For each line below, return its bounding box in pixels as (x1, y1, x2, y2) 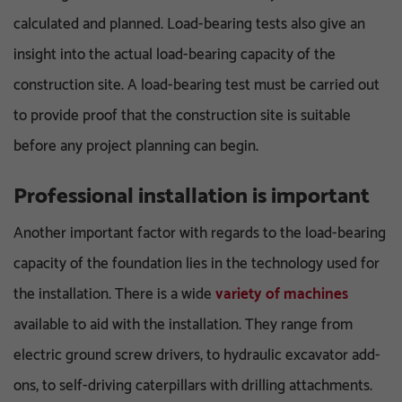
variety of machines (215, 281, 348, 307)
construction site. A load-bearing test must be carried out (13, 72, 380, 98)
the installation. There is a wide (13, 281, 215, 307)
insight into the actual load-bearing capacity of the (13, 41, 336, 67)
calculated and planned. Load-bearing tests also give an (13, 11, 365, 37)
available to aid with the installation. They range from (13, 311, 353, 337)
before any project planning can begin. (13, 133, 258, 159)
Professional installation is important (13, 179, 370, 214)
